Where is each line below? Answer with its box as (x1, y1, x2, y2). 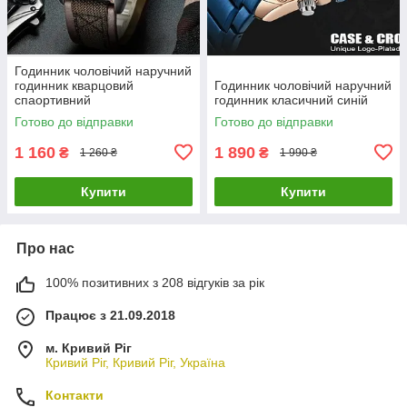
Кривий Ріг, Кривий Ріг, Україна (45, 354, 225, 370)
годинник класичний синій (214, 92, 368, 107)
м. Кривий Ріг (45, 340, 132, 355)
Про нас (16, 240, 74, 256)
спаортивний (15, 92, 91, 107)
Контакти (45, 387, 104, 402)
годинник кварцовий (15, 77, 134, 93)
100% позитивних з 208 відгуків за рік (45, 274, 264, 290)
